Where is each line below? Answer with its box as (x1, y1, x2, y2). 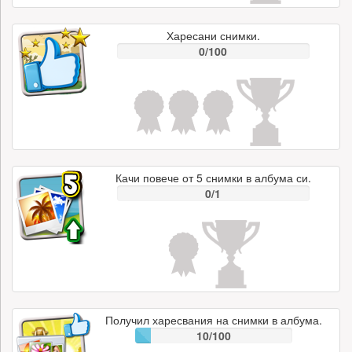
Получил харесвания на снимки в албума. (104, 312, 322, 328)
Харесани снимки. (167, 27, 260, 43)
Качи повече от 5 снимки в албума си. (115, 170, 311, 185)
